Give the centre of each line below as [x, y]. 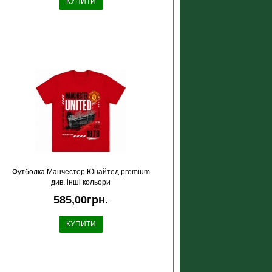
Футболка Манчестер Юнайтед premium [81, 172]
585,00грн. [81, 200]
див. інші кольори [81, 182]
